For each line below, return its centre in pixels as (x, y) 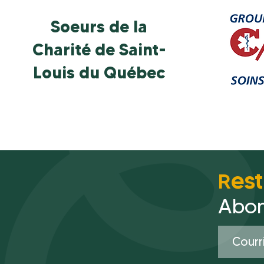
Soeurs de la (99, 27)
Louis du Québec (99, 72)
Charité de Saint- (99, 49)
